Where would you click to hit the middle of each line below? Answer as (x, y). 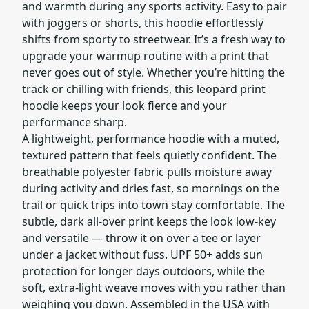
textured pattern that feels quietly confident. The (149, 155)
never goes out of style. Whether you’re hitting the (153, 72)
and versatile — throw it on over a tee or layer (141, 238)
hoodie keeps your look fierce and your (124, 105)
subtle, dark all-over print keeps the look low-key (149, 221)
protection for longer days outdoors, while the (143, 271)
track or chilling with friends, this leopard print (144, 89)
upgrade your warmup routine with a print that (146, 56)
